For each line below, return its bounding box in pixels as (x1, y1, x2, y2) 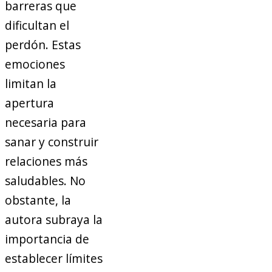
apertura (5, 95, 54, 112)
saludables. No (5, 172, 86, 189)
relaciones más (5, 153, 87, 170)
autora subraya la (5, 211, 103, 228)
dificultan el (5, 17, 69, 34)
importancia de (5, 231, 89, 248)
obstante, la (5, 192, 71, 209)
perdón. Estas (5, 36, 81, 53)
